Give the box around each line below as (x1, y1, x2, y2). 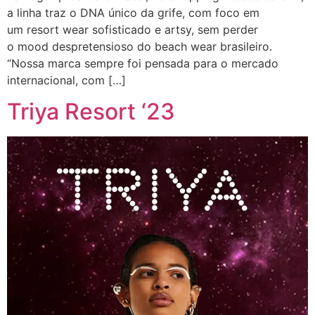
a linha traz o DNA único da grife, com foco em (7, 5, 259, 20)
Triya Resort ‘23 (7, 98, 175, 126)
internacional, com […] (7, 72, 126, 87)
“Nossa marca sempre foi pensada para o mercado (7, 56, 278, 70)
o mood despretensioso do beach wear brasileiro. (7, 39, 272, 53)
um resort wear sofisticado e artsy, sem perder (7, 22, 258, 37)
